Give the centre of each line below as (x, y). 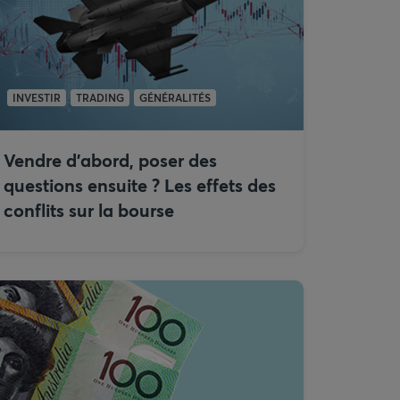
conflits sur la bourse (89, 210)
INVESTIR (37, 97)
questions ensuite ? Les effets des (140, 185)
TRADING (100, 97)
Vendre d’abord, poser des (110, 160)
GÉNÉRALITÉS (175, 97)
